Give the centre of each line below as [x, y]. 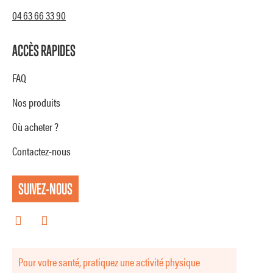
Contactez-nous [41, 151]
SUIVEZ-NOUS [45, 188]
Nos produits [36, 102]
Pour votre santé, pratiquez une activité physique [109, 261]
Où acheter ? [35, 126]
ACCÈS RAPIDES [44, 50]
